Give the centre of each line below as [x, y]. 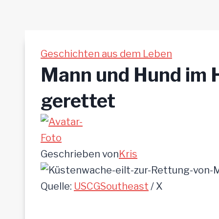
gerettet [78, 101]
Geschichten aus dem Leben [106, 54]
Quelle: [57, 186]
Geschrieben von [80, 154]
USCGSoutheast [111, 186]
